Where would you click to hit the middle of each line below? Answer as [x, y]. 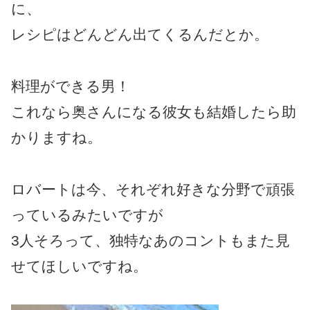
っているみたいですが [87, 215]
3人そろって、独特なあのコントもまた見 [151, 240]
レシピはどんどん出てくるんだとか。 [140, 34]
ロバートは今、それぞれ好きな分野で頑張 [153, 189]
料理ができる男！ [71, 86]
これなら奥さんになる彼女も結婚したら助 [154, 111]
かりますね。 [56, 137]
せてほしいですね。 [79, 266]
